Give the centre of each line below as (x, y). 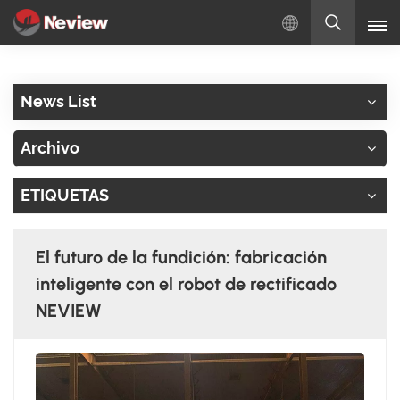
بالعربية (218, 275)
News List (58, 101)
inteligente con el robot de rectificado (186, 284)
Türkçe (217, 234)
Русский (222, 154)
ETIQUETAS (65, 195)
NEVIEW (69, 311)
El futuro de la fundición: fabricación (181, 257)
